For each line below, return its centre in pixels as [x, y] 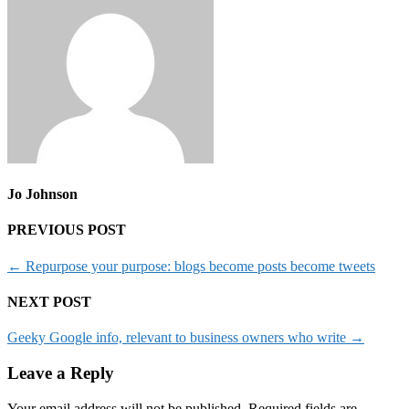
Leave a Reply [61, 372]
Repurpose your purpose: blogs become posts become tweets [199, 266]
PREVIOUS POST [67, 230]
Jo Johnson [42, 194]
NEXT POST [49, 302]
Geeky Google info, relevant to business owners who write [178, 338]
